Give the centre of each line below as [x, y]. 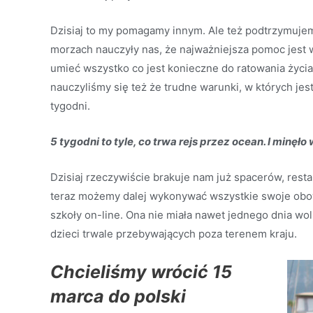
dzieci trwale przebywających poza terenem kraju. [174, 234]
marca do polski [118, 296]
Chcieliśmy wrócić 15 [141, 272]
